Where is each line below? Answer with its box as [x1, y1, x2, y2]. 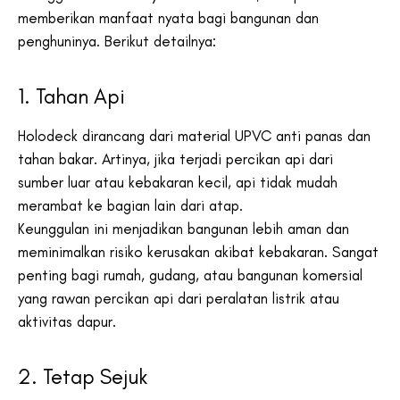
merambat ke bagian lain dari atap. [18, 196, 247, 214]
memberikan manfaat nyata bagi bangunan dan [18, 9, 319, 28]
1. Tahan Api [18, 83, 125, 110]
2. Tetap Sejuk [18, 362, 147, 389]
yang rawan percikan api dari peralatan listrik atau [18, 288, 339, 307]
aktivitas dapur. [18, 312, 116, 330]
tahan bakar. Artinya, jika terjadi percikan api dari [18, 149, 333, 168]
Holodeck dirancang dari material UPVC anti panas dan [18, 126, 371, 145]
